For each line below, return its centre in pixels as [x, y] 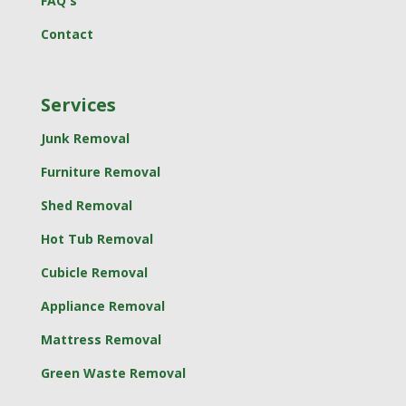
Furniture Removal [100, 171]
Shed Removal [86, 205]
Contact [67, 34]
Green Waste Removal [113, 372]
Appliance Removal [102, 305]
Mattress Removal [101, 339]
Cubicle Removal [94, 272]
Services [78, 104]
